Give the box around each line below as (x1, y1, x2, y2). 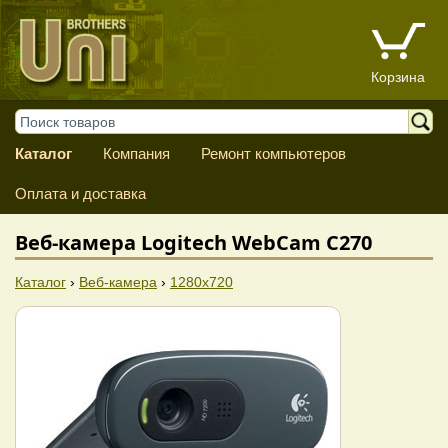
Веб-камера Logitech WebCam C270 (15, 229, 372, 256)
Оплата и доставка (15, 185, 146, 202)
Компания (102, 145, 170, 162)
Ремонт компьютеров (200, 145, 346, 162)
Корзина (371, 69, 425, 86)
